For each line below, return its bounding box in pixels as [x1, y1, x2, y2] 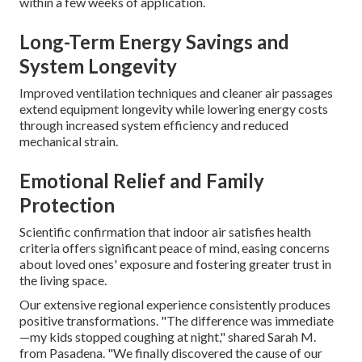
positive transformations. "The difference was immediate [19, 313, 334, 328]
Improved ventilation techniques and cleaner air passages [19, 85, 333, 100]
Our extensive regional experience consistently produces [19, 297, 330, 312]
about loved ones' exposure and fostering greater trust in [19, 256, 331, 271]
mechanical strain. [19, 133, 118, 149]
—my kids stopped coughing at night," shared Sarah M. [19, 329, 316, 344]
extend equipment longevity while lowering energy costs [19, 101, 328, 116]
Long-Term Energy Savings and [19, 30, 289, 53]
